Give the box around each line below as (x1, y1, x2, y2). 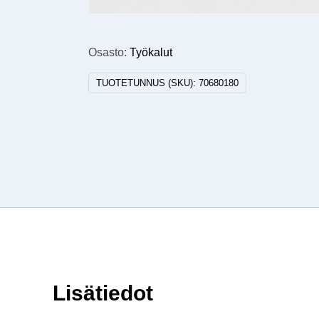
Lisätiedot (53, 281, 153, 305)
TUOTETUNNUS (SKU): (96, 78, 199, 89)
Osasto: (88, 46, 130, 59)
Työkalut (130, 46, 173, 59)
